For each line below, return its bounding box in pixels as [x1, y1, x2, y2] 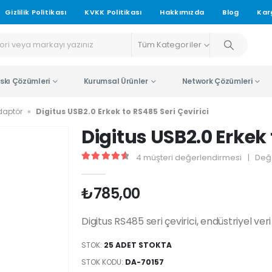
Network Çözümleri [182, 76, 253, 86]
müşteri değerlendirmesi [141, 152, 242, 163]
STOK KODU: [81, 257, 125, 268]
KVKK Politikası [84, 7, 142, 17]
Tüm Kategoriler [137, 39, 202, 50]
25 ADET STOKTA [104, 240, 172, 251]
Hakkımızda [160, 7, 205, 17]
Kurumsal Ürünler [83, 76, 148, 86]
